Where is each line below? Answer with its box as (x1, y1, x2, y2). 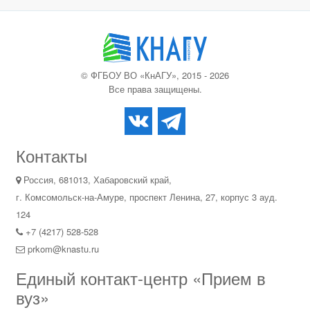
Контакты (16, 143, 87, 167)
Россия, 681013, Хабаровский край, (21, 173, 172, 186)
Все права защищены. (108, 82, 202, 95)
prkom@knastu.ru (25, 242, 99, 255)
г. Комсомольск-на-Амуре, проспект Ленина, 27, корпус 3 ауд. (16, 190, 277, 203)
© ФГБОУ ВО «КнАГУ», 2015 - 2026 (81, 69, 229, 82)
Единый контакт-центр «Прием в (16, 266, 266, 290)
